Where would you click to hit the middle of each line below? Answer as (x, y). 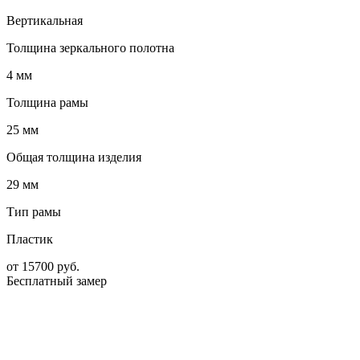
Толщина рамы (47, 103)
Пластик (30, 239)
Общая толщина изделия (74, 157)
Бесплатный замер (57, 281)
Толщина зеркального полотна (90, 48)
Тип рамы (34, 212)
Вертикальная (45, 21)
